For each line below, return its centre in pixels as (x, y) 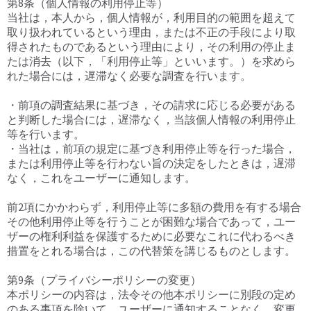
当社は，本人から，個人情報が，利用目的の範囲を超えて (151, 18)
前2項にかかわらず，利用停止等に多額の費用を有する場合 (154, 207)
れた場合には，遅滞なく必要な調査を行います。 (129, 76)
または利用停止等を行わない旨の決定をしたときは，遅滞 (151, 163)
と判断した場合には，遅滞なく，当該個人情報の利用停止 (151, 120)
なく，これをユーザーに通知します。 (101, 178)
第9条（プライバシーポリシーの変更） (104, 280)
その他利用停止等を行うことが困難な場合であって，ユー (151, 222)
